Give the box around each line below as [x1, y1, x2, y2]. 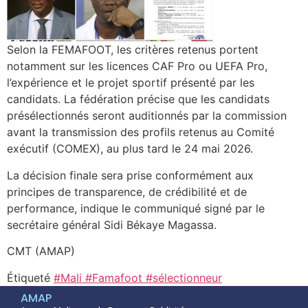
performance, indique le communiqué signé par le [7, 201, 265, 215]
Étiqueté [7, 270, 54, 285]
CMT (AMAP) [7, 244, 75, 258]
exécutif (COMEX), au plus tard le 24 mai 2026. [7, 142, 253, 156]
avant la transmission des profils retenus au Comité [7, 125, 274, 140]
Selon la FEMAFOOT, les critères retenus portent [7, 43, 258, 57]
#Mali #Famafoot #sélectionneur [54, 270, 222, 285]
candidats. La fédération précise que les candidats [7, 92, 269, 107]
